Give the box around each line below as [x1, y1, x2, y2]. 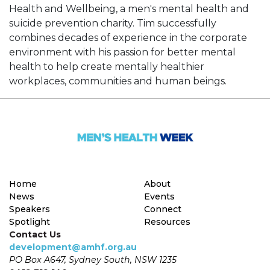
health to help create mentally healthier [9, 61, 204, 73]
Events [144, 190, 175, 202]
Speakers [9, 203, 50, 215]
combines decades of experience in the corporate [9, 32, 247, 44]
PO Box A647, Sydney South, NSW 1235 [9, 254, 177, 265]
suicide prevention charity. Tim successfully [9, 17, 216, 30]
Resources [144, 216, 190, 227]
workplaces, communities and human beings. [9, 75, 227, 87]
